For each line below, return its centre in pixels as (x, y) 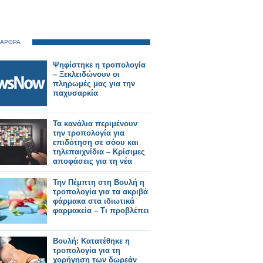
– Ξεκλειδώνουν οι (86, 74)
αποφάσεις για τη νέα (92, 161)
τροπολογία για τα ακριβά (100, 192)
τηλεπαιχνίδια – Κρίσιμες (99, 152)
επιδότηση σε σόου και (96, 142)
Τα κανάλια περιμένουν (95, 124)
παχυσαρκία (75, 93)
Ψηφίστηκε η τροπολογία (99, 65)
